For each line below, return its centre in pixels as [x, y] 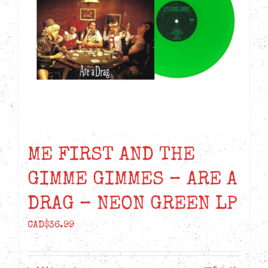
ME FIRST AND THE [111, 156]
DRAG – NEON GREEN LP [133, 205]
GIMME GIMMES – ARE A [133, 181]
